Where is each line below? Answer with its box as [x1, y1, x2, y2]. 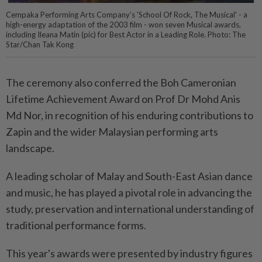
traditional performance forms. [6, 218, 146, 232]
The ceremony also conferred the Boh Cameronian [6, 75, 236, 89]
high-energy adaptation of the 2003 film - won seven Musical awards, [6, 20, 241, 30]
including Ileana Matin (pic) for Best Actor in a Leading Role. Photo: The [6, 30, 246, 40]
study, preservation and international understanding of [6, 202, 254, 215]
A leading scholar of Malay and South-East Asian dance [6, 169, 253, 182]
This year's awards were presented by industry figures [6, 246, 253, 260]
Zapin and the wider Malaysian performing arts [6, 125, 218, 138]
